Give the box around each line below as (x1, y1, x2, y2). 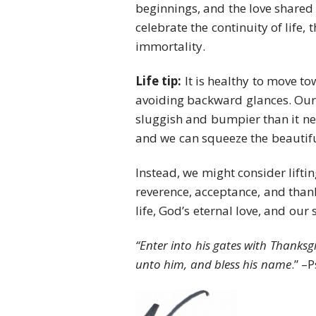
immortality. (135, 37, 205, 54)
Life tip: (135, 72, 182, 89)
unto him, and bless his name (135, 255, 291, 272)
